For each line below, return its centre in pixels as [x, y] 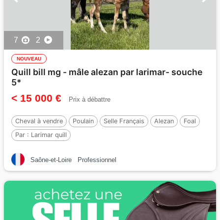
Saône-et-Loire [51, 160]
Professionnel [97, 160]
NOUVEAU [29, 59]
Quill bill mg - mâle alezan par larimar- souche [107, 72]
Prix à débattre [90, 99]
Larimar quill [49, 135]
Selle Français [124, 121]
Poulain [83, 121]
